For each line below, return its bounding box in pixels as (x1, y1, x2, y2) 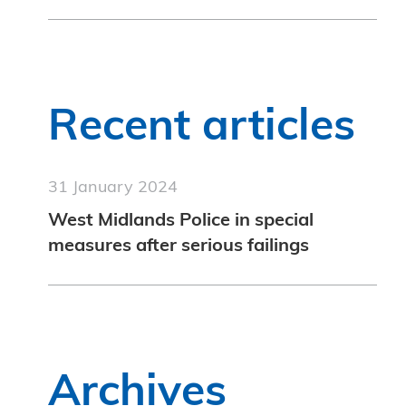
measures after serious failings (48, 237, 310, 256)
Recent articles (48, 107, 356, 151)
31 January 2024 (48, 179, 179, 198)
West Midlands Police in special (48, 212, 314, 231)
